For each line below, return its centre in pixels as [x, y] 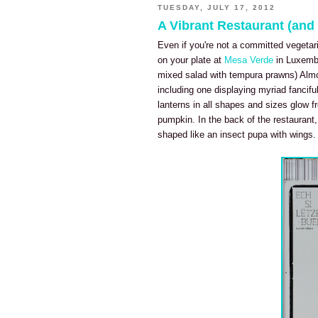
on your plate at [191, 60]
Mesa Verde [249, 60]
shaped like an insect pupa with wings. [237, 135]
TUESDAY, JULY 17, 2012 [217, 8]
